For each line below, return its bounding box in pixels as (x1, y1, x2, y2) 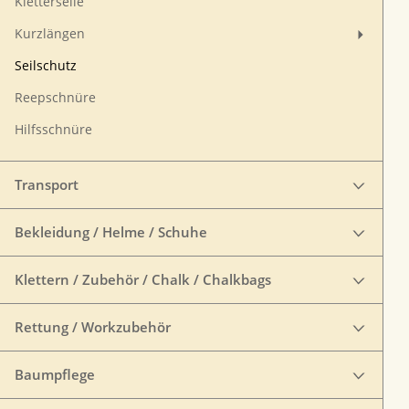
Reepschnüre (15, 89, 96, 106)
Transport (15, 175, 79, 194)
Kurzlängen (15, 26, 85, 42)
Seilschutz (15, 58, 77, 74)
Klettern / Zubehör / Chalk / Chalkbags (15, 270, 271, 288)
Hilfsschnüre (15, 121, 92, 138)
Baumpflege (15, 365, 95, 383)
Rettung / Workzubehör (15, 318, 171, 336)
